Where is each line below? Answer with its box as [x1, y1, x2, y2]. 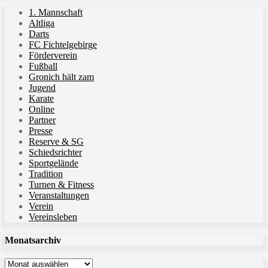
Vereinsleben [29, 211, 77, 222]
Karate [29, 93, 54, 103]
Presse [29, 125, 53, 136]
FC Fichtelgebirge [29, 39, 97, 50]
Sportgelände [29, 157, 78, 168]
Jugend [29, 82, 56, 93]
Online [29, 103, 54, 114]
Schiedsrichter [29, 147, 82, 157]
